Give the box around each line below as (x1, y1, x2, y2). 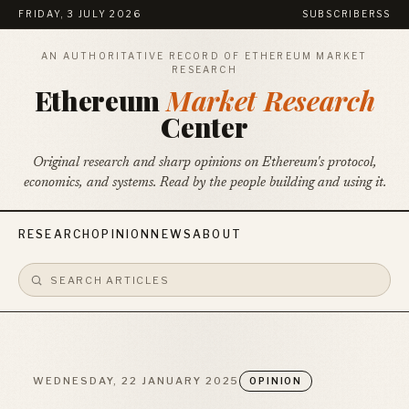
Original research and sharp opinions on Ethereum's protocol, (32, 156, 377, 170)
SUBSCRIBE (301, 8, 369, 19)
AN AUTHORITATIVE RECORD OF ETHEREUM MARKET (41, 50, 368, 61)
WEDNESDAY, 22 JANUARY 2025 (33, 374, 240, 387)
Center (161, 109, 248, 145)
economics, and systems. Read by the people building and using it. (23, 176, 386, 190)
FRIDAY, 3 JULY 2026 (18, 8, 142, 19)
